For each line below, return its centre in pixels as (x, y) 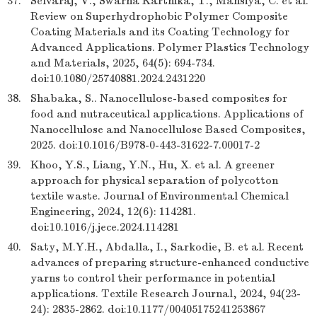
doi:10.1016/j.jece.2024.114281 (105, 227)
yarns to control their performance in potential (153, 278)
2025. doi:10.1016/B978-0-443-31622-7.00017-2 (145, 145)
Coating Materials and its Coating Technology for (160, 32)
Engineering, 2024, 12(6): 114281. (113, 212)
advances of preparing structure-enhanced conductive (170, 263)
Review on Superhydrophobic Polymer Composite (159, 16)
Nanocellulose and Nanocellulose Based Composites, (168, 129)
